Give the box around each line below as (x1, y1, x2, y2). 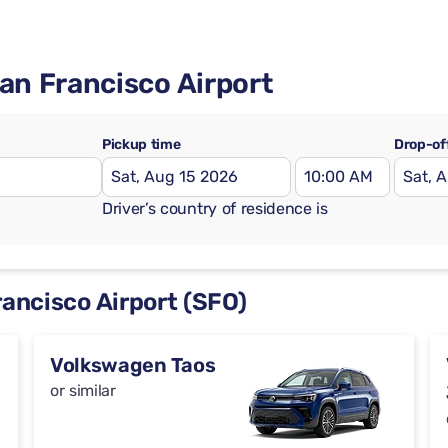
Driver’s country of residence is (102, 199, 328, 218)
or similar (50, 381, 116, 401)
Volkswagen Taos (50, 353, 216, 378)
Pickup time (102, 136, 181, 153)
